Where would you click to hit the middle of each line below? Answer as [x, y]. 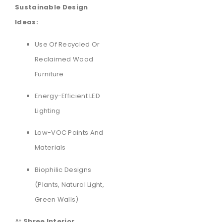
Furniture [49, 74]
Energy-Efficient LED [68, 96]
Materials [50, 148]
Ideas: [27, 22]
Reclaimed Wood [64, 59]
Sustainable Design [52, 7]
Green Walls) [57, 199]
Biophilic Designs [63, 169]
